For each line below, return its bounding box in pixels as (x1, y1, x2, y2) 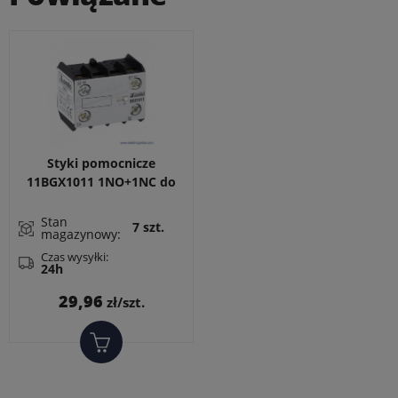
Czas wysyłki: (41, 248, 111, 265)
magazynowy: (41, 226, 124, 243)
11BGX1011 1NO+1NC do (27, 173, 176, 190)
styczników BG (56, 192, 147, 209)
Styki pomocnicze (47, 155, 155, 171)
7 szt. (131, 219, 164, 235)
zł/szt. (102, 293, 145, 311)
